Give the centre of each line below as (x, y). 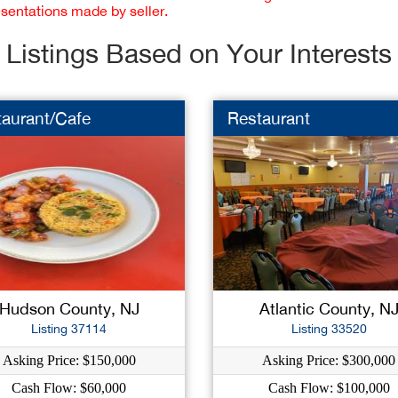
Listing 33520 (329, 329)
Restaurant (268, 118)
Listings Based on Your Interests (199, 53)
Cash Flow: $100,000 (329, 388)
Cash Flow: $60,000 (69, 388)
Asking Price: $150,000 (69, 360)
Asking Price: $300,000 (329, 360)
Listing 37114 (69, 329)
